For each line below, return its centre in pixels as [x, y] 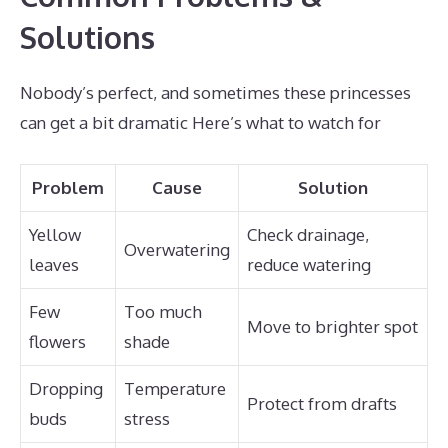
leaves [54, 264]
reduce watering [309, 264]
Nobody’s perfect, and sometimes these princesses [215, 92]
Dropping [66, 388]
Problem [68, 187]
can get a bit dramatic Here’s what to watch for [200, 122]
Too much [163, 311]
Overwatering [177, 249]
